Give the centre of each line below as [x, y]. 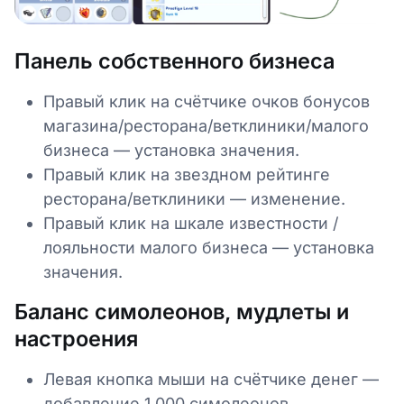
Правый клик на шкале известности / [191, 223]
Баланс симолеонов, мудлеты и [182, 311]
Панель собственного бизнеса [174, 60]
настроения [76, 338]
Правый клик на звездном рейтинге [187, 174]
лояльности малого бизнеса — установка [209, 247]
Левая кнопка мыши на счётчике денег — [211, 379]
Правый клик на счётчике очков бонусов [207, 101]
